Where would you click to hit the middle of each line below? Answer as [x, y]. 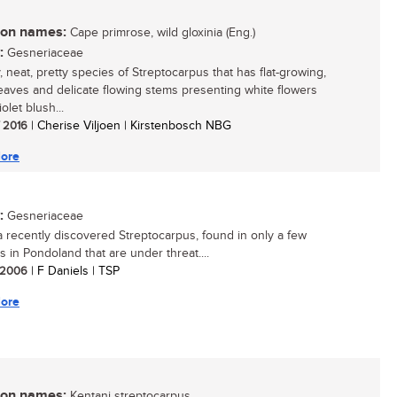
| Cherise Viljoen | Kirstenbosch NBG [129, 126]
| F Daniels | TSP [74, 271]
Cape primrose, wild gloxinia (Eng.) [161, 33]
